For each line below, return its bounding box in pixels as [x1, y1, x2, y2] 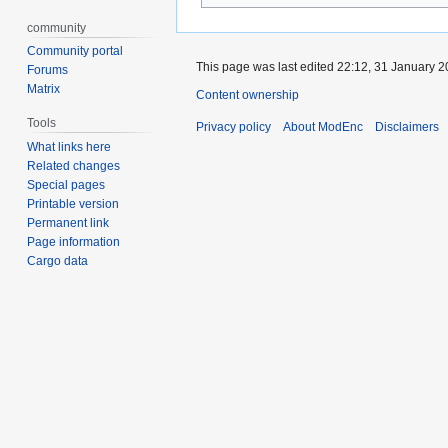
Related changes [27, 159, 121, 174]
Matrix [27, 82, 61, 97]
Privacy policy [196, 120, 271, 135]
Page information [27, 235, 121, 250]
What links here [27, 140, 112, 155]
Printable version [27, 197, 120, 212]
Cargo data [27, 254, 89, 269]
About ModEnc [283, 120, 363, 135]
